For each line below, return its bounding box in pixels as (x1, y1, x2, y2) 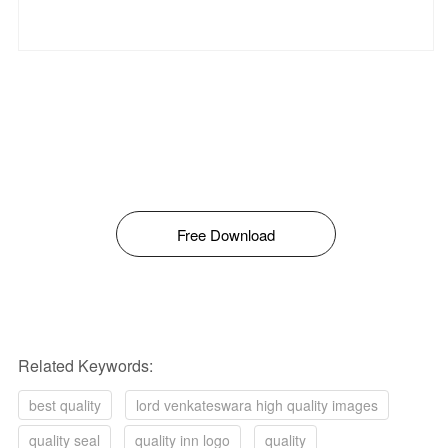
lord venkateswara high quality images (136, 395, 378, 415)
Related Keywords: (18, 354, 153, 377)
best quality (29, 395, 101, 415)
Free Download (177, 224, 275, 245)
